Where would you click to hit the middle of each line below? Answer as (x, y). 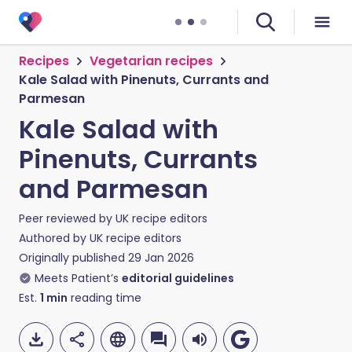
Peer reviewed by (67, 218)
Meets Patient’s (77, 278)
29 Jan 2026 (161, 258)
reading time (104, 298)
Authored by (54, 238)
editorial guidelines (178, 278)
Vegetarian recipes (151, 61)
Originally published (72, 258)
